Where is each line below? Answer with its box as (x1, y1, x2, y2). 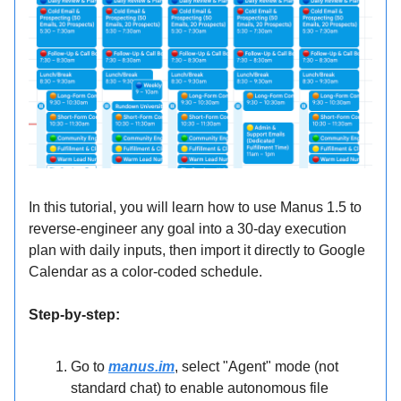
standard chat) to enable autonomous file (71, 380, 328, 397)
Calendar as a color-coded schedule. (29, 264, 262, 280)
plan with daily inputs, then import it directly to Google (29, 243, 365, 259)
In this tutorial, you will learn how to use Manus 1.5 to (29, 200, 362, 216)
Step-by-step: (29, 307, 120, 323)
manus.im (108, 359, 175, 375)
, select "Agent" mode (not (175, 359, 338, 375)
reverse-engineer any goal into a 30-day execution (29, 221, 346, 237)
